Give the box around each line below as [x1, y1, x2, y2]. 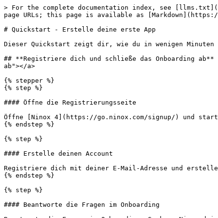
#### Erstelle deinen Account [4, 150, 113, 157]
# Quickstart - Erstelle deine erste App [4, 26, 156, 33]
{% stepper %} [4, 77, 54, 84]
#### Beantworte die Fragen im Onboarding [4, 201, 160, 208]
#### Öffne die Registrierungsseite [4, 99, 136, 106]
